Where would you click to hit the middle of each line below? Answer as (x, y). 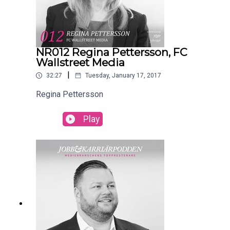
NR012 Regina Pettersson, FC (112, 52)
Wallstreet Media (80, 63)
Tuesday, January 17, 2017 (123, 76)
